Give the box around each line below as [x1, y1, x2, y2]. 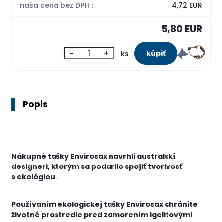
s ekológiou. [11, 171, 57, 182]
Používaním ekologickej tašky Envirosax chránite [11, 199, 198, 210]
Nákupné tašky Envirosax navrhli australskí [11, 151, 176, 161]
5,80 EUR [161, 22, 202, 36]
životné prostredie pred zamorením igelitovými [11, 210, 193, 220]
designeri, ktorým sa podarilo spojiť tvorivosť [11, 161, 183, 171]
